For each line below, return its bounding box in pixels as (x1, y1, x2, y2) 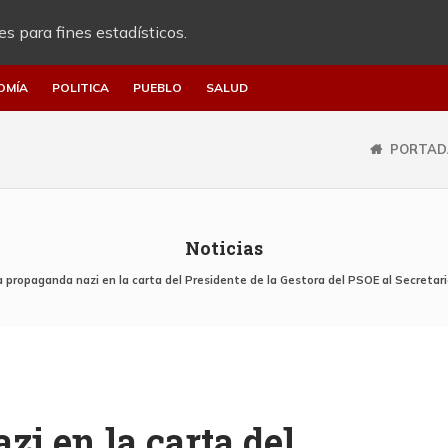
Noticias (185, 236, 263, 260)
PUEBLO (133, 80, 182, 95)
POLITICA (52, 80, 109, 95)
